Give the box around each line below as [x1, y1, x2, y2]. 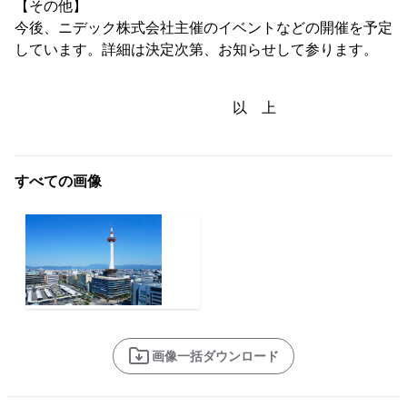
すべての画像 [15, 174, 102, 190]
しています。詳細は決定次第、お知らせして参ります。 [15, 42, 378, 58]
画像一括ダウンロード [152, 349, 279, 364]
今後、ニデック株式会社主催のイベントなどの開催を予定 [15, 20, 392, 36]
